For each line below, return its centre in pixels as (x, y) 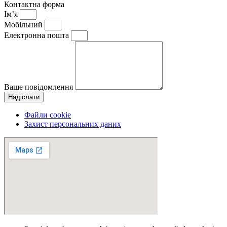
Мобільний (24, 24)
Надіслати (24, 97)
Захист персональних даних (73, 124)
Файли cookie (48, 115)
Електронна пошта (37, 35)
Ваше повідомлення (40, 87)
